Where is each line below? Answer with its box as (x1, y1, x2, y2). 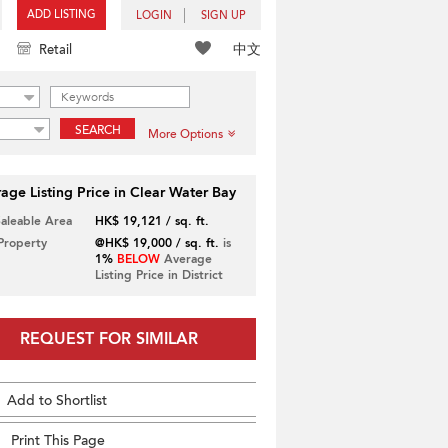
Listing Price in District (94, 267, 223, 283)
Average (159, 251, 212, 267)
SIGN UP (201, 8, 246, 23)
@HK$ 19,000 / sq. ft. (94, 235, 219, 251)
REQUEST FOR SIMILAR (19, 328, 198, 350)
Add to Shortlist (7, 391, 107, 410)
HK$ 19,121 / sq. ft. (94, 213, 209, 229)
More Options (148, 126, 223, 142)
